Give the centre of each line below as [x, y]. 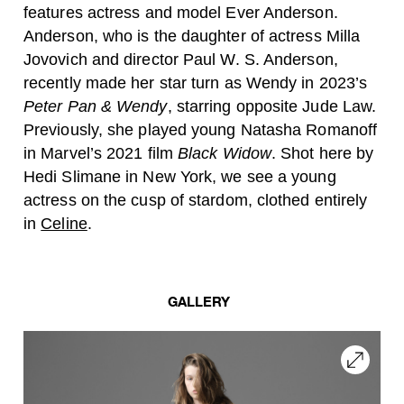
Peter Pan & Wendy [96, 106]
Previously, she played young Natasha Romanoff [201, 130]
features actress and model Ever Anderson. [181, 13]
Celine [64, 224]
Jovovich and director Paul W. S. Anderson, [181, 60]
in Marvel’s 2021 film [101, 153]
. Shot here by [322, 153]
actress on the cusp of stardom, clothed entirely [196, 200]
